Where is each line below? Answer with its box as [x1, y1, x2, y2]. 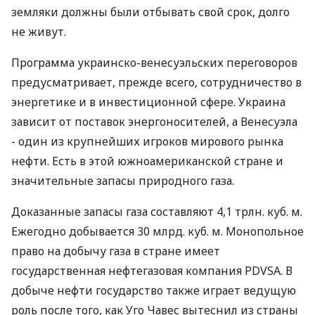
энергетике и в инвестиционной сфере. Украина [11, 94, 285, 110]
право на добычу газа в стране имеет [11, 243, 220, 259]
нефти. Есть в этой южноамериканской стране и [11, 153, 283, 169]
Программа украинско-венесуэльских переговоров [11, 55, 297, 70]
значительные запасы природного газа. [11, 173, 234, 188]
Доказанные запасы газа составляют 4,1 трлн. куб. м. [11, 204, 302, 219]
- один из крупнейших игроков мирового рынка [11, 134, 283, 149]
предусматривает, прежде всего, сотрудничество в [11, 75, 302, 90]
